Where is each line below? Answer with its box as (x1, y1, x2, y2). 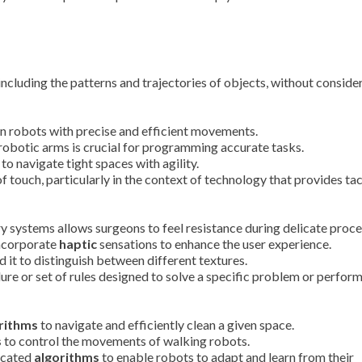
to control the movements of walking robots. (2, 333, 250, 348)
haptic (59, 236, 97, 251)
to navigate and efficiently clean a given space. (38, 317, 294, 332)
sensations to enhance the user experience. (97, 236, 331, 251)
